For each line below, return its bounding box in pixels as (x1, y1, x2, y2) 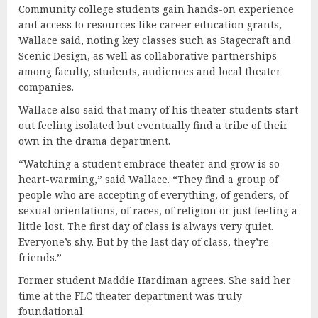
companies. (18, 79, 77, 94)
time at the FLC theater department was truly (18, 288, 242, 302)
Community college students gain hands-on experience (18, 1, 294, 16)
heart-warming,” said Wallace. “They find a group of (18, 172, 278, 186)
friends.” (18, 250, 65, 264)
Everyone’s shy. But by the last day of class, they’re (18, 234, 269, 248)
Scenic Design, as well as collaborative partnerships (18, 48, 277, 62)
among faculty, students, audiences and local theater (18, 64, 281, 78)
